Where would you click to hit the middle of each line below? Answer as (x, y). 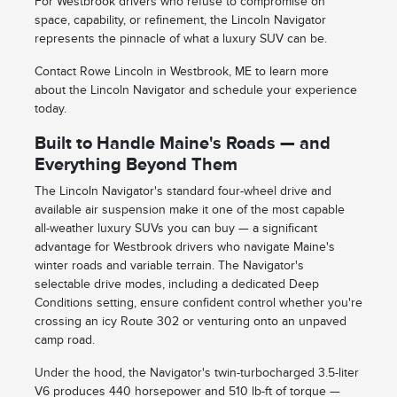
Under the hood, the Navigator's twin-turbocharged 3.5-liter (196, 373)
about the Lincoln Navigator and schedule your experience (195, 90)
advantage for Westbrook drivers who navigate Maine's (184, 247)
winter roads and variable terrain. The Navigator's (169, 266)
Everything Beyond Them (136, 164)
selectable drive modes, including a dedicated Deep (176, 284)
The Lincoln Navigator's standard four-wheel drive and (183, 191)
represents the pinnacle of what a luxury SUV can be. (180, 39)
